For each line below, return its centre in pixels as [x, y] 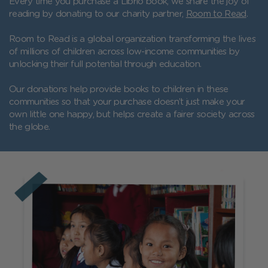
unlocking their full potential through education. [105, 64]
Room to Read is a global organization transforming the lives [133, 39]
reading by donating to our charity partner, [98, 14]
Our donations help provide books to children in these [119, 89]
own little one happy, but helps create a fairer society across [132, 114]
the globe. [30, 127]
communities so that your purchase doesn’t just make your [127, 102]
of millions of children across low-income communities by [124, 51]
